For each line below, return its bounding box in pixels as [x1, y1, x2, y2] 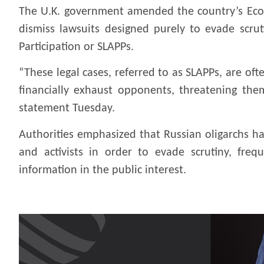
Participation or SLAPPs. [19, 41, 134, 54]
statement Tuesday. [19, 103, 115, 115]
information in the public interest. [19, 164, 186, 176]
